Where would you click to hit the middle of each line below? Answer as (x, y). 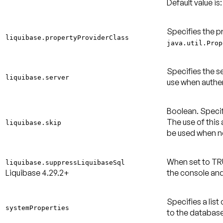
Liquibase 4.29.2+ (37, 172)
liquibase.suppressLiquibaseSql (65, 162)
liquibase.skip (33, 122)
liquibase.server (37, 77)
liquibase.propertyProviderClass (67, 37)
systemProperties (37, 208)
